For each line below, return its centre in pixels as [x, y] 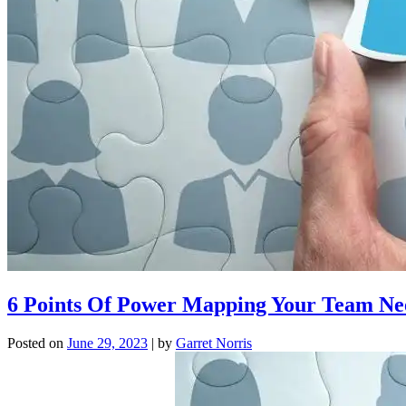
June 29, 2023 [107, 343]
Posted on [37, 343]
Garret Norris [214, 343]
